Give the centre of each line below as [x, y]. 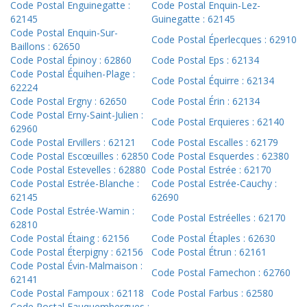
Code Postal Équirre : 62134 [213, 81]
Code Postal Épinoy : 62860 [71, 60]
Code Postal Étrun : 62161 [209, 252]
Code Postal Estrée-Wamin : [72, 211]
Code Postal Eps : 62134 [205, 60]
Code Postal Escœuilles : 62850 [79, 156]
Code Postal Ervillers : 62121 [73, 143]
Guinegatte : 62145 [193, 19]
